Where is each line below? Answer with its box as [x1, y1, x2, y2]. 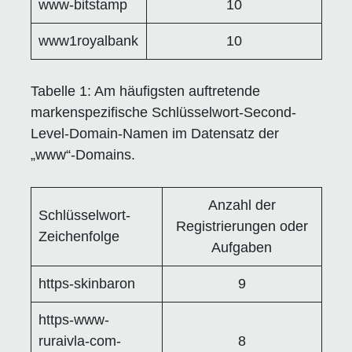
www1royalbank [38, 32, 138, 49]
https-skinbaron [38, 275, 135, 291]
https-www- [38, 311, 109, 328]
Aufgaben [211, 239, 272, 255]
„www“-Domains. [30, 146, 135, 163]
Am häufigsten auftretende [90, 82, 260, 99]
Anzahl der [207, 196, 276, 213]
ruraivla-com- [38, 332, 121, 349]
